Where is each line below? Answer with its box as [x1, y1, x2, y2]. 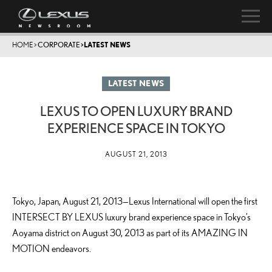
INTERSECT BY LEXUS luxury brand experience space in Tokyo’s [12, 211, 251, 222]
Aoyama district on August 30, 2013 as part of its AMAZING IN [12, 227, 248, 238]
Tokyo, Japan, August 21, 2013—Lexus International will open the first [12, 195, 257, 206]
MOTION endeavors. [12, 243, 91, 254]
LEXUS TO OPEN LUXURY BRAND [39, 103, 233, 118]
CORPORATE [38, 41, 80, 49]
